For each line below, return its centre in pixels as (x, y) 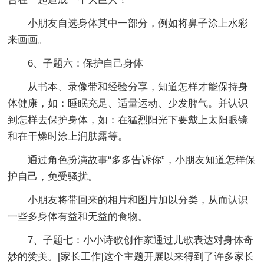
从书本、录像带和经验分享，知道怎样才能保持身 (138, 87)
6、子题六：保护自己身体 (86, 63)
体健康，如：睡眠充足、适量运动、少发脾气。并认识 (128, 103)
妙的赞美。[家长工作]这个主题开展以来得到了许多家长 (131, 256)
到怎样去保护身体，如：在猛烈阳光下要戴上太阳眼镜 (128, 120)
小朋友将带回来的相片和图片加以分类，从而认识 (138, 200)
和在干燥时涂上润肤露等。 (68, 136)
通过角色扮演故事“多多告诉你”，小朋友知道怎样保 (142, 160)
